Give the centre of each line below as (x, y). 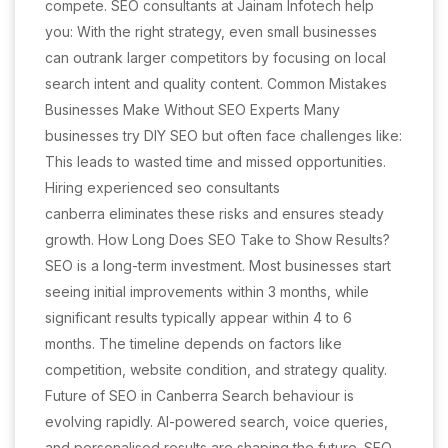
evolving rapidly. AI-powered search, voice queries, (216, 421)
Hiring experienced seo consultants (162, 187)
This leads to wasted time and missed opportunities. (215, 161)
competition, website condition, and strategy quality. (216, 369)
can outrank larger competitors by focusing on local (215, 57)
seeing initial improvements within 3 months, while (207, 291)
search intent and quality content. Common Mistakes (216, 83)
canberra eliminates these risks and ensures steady (214, 213)
